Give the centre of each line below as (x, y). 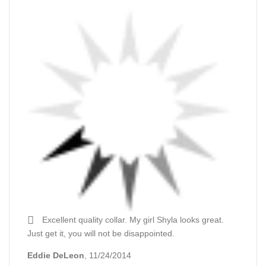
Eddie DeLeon (56, 255)
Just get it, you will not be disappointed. (101, 234)
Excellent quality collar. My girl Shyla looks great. (132, 220)
